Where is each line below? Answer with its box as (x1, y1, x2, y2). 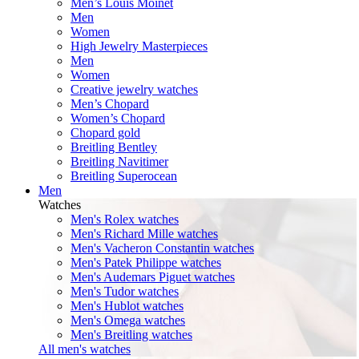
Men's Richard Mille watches (71, 227, 218, 241)
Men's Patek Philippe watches (71, 256, 221, 270)
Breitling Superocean (71, 169, 177, 184)
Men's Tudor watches (71, 284, 179, 299)
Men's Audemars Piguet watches (71, 270, 235, 284)
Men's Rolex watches (71, 212, 179, 227)
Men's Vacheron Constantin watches (71, 241, 254, 256)
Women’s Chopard (71, 111, 165, 126)
